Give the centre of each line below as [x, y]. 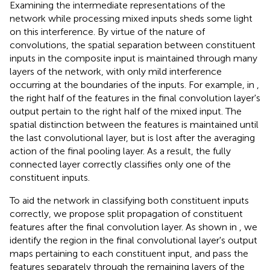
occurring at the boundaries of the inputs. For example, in [133, 85]
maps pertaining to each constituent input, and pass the [129, 254]
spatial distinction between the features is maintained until [134, 125]
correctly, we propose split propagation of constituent [126, 214]
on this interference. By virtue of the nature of [107, 32]
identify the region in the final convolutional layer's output [133, 240]
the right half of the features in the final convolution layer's [135, 98]
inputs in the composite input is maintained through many [133, 58]
